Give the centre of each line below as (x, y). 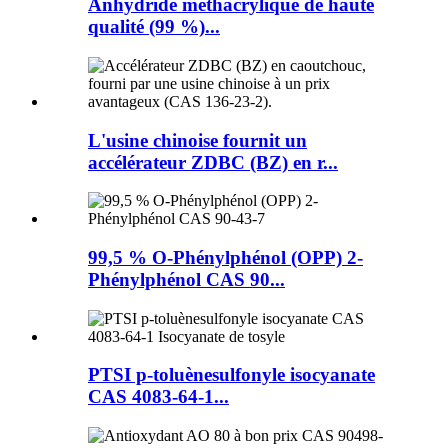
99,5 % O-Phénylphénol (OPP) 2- (225, 257)
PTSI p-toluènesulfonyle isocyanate (231, 375)
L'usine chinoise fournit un (197, 140)
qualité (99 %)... (154, 27)
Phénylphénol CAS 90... (186, 279)
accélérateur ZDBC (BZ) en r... (213, 162)
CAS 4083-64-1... (158, 397)
